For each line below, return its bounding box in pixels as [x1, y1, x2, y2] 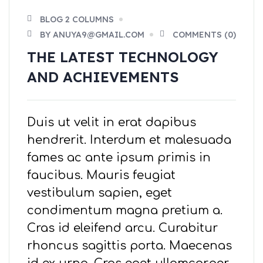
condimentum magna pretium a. [27, 204, 222, 218]
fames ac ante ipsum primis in [27, 151, 211, 165]
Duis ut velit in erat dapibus [27, 116, 196, 130]
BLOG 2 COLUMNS [40, 14, 114, 25]
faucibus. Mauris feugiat [27, 168, 176, 183]
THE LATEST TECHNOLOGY [27, 48, 218, 66]
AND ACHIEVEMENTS [27, 68, 179, 86]
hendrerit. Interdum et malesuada [27, 133, 231, 147]
